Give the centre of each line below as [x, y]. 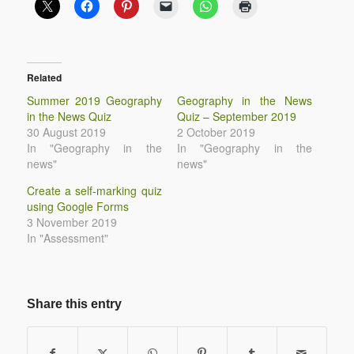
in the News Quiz [69, 117]
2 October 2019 [216, 132]
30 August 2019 [66, 132]
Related [44, 78]
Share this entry [74, 303]
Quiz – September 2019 [236, 117]
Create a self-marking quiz [94, 191]
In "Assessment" [67, 238]
